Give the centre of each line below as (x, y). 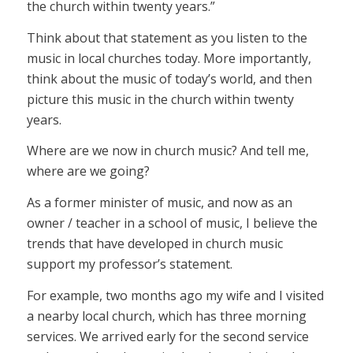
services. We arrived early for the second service (167, 336)
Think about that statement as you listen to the (167, 37)
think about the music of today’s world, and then (169, 78)
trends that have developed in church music (154, 243)
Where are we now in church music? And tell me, (167, 151)
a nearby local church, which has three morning (166, 316)
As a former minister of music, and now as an (159, 202)
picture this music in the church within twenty (160, 99)
